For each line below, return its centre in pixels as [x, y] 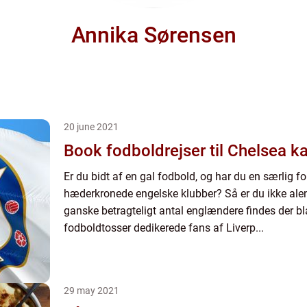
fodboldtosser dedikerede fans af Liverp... [164, 228]
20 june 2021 [91, 127]
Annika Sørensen [153, 35]
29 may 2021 [91, 291]
